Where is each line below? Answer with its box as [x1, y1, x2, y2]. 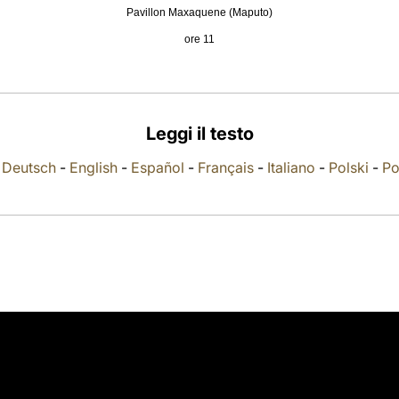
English [69, 159, 118, 176]
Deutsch [2, 159, 56, 176]
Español [131, 159, 184, 176]
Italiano [267, 159, 315, 176]
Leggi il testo [145, 123, 254, 144]
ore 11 [184, 33, 215, 45]
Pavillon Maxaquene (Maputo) [126, 6, 273, 19]
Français [198, 159, 254, 176]
